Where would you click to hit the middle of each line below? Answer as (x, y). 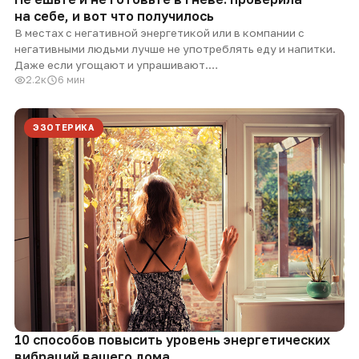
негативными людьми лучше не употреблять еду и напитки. (175, 48)
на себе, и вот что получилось (114, 16)
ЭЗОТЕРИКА (64, 127)
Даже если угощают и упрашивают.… (116, 65)
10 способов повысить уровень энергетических (172, 339)
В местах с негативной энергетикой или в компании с (159, 32)
